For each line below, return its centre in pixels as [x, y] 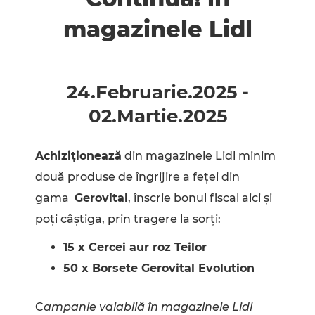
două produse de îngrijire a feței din [137, 177]
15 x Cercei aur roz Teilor [135, 247]
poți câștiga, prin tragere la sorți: [128, 219]
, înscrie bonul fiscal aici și [200, 198]
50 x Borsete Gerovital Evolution [159, 269]
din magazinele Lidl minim [199, 156]
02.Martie [133, 116]
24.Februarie [127, 92]
